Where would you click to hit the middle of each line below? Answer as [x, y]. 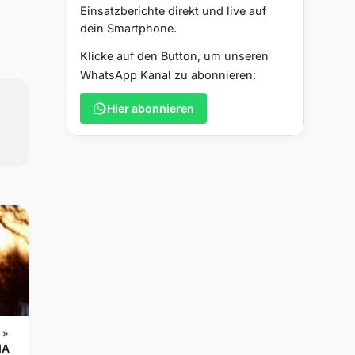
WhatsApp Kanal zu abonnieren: [168, 75]
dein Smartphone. [128, 29]
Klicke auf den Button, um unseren [174, 56]
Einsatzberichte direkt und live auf [173, 11]
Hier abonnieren [151, 109]
